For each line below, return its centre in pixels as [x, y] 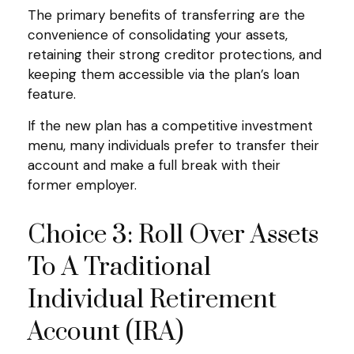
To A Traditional [119, 268]
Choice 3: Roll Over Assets [173, 235]
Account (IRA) [105, 333]
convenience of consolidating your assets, [158, 35]
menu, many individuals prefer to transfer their [173, 146]
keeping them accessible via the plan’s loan [164, 75]
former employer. [82, 185]
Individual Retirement [152, 300]
